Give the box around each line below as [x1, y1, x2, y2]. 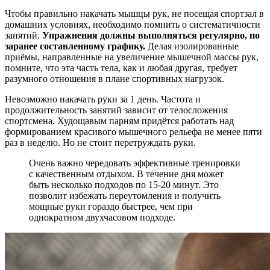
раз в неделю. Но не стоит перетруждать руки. [5, 137, 196, 148]
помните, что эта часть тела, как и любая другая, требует [5, 63, 237, 74]
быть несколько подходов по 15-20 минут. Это [29, 180, 219, 190]
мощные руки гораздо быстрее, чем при [29, 201, 193, 212]
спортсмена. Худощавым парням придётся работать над [5, 116, 234, 127]
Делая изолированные [145, 41, 239, 52]
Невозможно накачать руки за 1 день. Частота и [5, 94, 201, 105]
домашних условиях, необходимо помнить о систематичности [5, 19, 260, 30]
